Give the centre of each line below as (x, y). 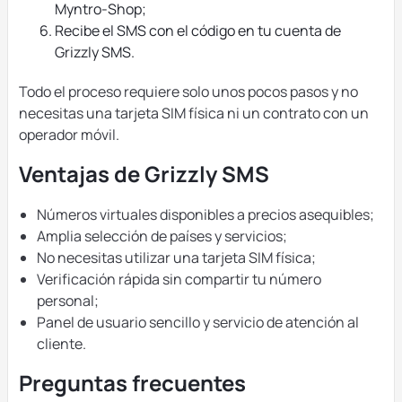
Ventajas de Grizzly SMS (144, 174)
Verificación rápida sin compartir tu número (179, 279)
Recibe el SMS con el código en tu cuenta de (198, 31)
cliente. (61, 344)
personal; (68, 301)
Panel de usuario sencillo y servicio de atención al (198, 322)
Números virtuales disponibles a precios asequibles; (205, 214)
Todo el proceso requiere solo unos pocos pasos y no (188, 92)
